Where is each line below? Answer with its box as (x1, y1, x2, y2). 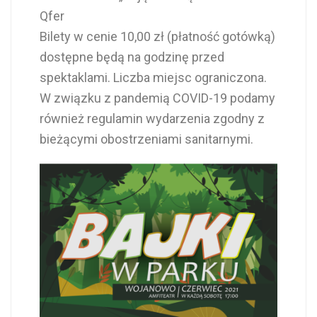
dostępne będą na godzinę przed (40, 49, 224, 64)
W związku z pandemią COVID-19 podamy (40, 90, 275, 105)
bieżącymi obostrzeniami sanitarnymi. (40, 131, 253, 146)
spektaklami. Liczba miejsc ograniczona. (40, 69, 267, 85)
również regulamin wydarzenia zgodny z (40, 110, 265, 126)
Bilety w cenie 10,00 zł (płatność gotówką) (40, 28, 275, 44)
